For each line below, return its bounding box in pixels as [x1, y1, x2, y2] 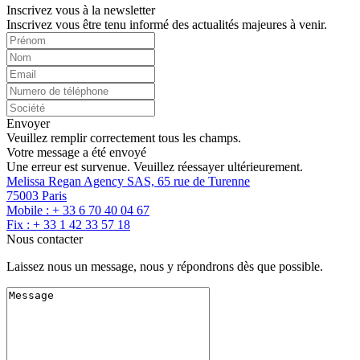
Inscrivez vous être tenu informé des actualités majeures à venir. [6, 17, 327, 31]
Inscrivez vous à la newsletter [6, 2, 155, 17]
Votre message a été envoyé [6, 145, 146, 159]
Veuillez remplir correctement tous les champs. [6, 130, 241, 145]
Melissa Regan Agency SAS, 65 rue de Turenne [6, 174, 250, 188]
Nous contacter [6, 231, 83, 246]
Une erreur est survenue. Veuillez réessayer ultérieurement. [6, 159, 303, 174]
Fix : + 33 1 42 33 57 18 [6, 217, 130, 231]
